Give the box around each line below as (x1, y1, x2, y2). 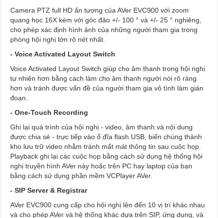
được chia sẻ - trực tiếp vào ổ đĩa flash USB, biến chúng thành (10, 133, 202, 141)
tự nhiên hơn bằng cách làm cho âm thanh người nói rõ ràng (10, 74, 197, 83)
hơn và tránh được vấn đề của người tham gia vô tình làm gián (10, 84, 203, 92)
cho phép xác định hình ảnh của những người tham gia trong (10, 26, 198, 34)
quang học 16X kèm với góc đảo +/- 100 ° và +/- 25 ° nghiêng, (10, 16, 201, 24)
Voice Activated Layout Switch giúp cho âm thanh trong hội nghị (10, 65, 205, 73)
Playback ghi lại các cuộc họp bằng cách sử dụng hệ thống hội (10, 152, 202, 161)
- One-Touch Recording (10, 109, 88, 117)
